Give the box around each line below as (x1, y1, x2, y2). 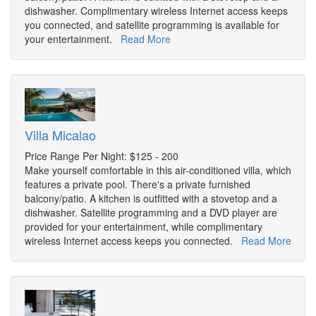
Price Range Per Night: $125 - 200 (25, 149, 178, 164)
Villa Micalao (25, 126, 96, 145)
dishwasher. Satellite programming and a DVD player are (25, 205, 277, 220)
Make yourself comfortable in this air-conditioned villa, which (25, 163, 291, 178)
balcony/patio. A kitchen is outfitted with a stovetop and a (25, 191, 277, 206)
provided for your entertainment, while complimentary (25, 219, 262, 234)
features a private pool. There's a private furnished (25, 177, 250, 192)
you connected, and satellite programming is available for (25, 18, 279, 32)
